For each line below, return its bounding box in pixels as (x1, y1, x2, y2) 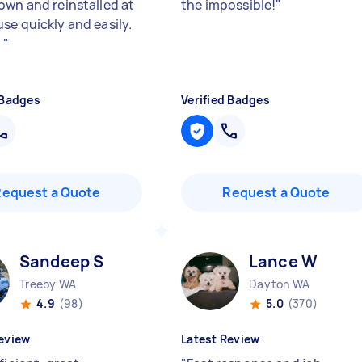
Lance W (249, 250, 318, 272)
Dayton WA (249, 276, 310, 292)
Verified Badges (181, 92, 270, 107)
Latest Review (181, 331, 260, 347)
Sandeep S (19, 250, 104, 272)
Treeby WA (19, 276, 77, 292)
